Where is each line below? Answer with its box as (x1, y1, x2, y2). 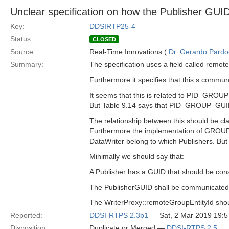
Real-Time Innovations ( (89, 48, 169, 56)
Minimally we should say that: (89, 152, 184, 161)
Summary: (10, 60, 43, 68)
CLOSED (93, 36, 116, 42)
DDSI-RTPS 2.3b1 (89, 211, 148, 219)
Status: (10, 35, 33, 43)
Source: (10, 48, 35, 56)
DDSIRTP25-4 (89, 22, 135, 30)
